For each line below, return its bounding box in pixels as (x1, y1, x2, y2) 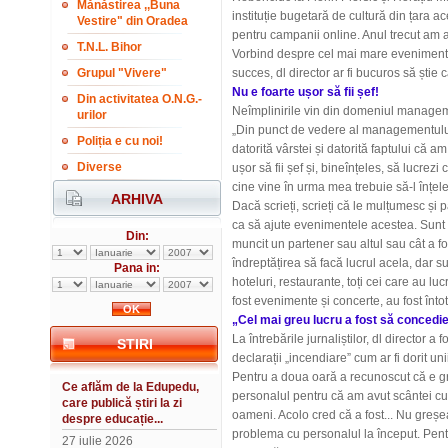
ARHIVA (110, 191, 163, 207)
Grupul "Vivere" (77, 66, 167, 80)
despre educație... (62, 412, 163, 426)
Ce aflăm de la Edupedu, (62, 380, 199, 394)
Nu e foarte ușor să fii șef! (232, 85, 379, 99)
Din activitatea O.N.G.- (77, 92, 202, 106)
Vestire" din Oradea (77, 14, 188, 28)
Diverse (77, 160, 122, 174)
